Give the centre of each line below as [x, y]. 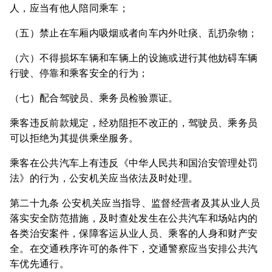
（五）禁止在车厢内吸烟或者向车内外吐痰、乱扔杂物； [134, 33]
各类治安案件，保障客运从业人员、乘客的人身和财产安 [134, 233]
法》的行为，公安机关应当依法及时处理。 [104, 178]
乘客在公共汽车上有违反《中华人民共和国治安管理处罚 [134, 163]
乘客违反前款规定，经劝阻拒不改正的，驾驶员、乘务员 [134, 123]
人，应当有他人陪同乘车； [69, 8]
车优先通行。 [39, 264]
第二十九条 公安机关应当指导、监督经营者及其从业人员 [135, 203]
